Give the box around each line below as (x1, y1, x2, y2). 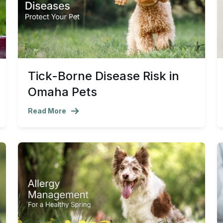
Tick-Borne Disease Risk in (28, 69, 179, 84)
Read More (28, 107, 66, 115)
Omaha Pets (28, 85, 97, 100)
